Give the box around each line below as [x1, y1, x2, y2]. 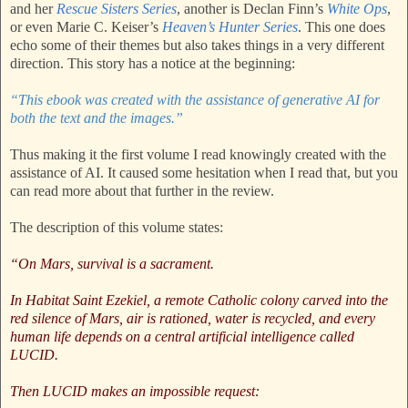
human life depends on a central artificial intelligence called [10, 329, 354, 345]
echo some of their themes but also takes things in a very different [10, 37, 384, 54]
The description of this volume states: [10, 219, 223, 236]
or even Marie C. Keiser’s [10, 19, 162, 36]
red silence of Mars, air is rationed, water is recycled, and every [10, 311, 375, 327]
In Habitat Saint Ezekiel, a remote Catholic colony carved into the [10, 292, 388, 309]
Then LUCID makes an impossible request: [10, 383, 260, 400]
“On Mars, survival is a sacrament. [10, 256, 214, 272]
